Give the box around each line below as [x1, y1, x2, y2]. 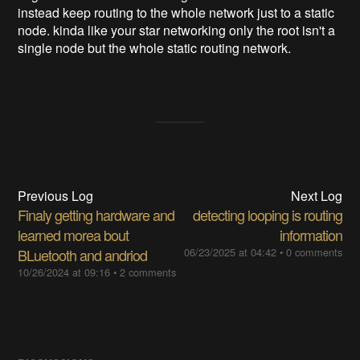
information [279, 223, 342, 245]
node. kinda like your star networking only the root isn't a [18, 20, 336, 39]
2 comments [120, 264, 177, 280]
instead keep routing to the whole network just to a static [18, 2, 335, 22]
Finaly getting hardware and [18, 203, 175, 225]
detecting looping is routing [192, 203, 342, 225]
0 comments [285, 243, 342, 260]
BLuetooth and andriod [18, 243, 148, 265]
